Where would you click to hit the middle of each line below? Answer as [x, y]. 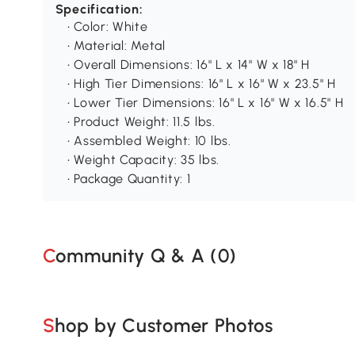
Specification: [99, 10]
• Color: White [107, 27]
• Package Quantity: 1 [129, 179]
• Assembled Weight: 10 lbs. [149, 141]
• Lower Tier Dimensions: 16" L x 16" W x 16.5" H [205, 103]
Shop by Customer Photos [164, 325]
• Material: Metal [116, 46]
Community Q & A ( [137, 255]
